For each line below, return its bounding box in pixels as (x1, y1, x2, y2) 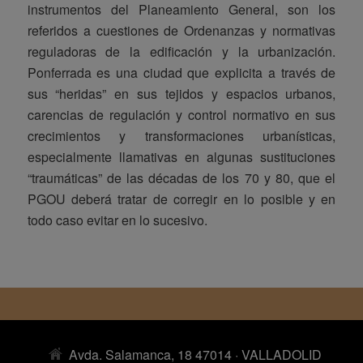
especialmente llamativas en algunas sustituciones (27, 147, 336, 166)
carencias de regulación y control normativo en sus (27, 105, 336, 124)
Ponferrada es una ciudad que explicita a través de (27, 62, 336, 82)
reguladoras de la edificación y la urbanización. (27, 41, 336, 61)
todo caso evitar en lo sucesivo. (27, 210, 207, 229)
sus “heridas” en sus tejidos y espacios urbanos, (27, 83, 336, 103)
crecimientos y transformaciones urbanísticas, (27, 126, 336, 145)
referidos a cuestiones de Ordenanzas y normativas (27, 20, 336, 40)
